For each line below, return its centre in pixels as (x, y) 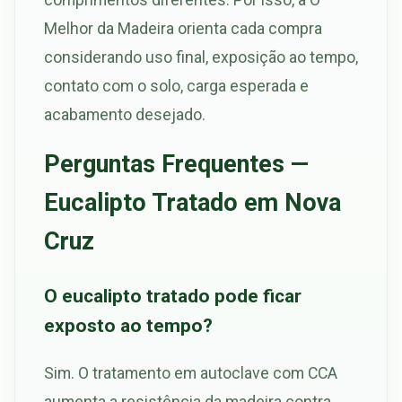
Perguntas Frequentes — (176, 164)
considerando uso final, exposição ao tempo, (201, 57)
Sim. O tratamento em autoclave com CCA (191, 373)
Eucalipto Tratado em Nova (192, 202)
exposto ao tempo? (128, 326)
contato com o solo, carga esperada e (176, 86)
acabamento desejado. (125, 115)
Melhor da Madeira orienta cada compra (183, 29)
